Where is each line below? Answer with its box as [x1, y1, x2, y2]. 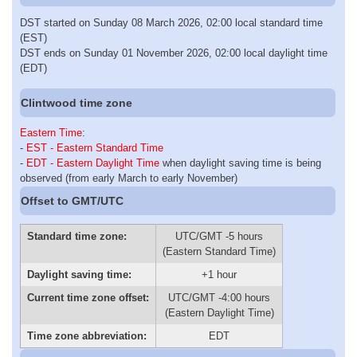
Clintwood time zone [21, 96, 133, 109]
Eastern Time [20, 127, 82, 139]
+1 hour [202, 268, 237, 280]
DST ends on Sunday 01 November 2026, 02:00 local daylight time [20, 46, 328, 59]
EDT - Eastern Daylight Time [26, 157, 159, 170]
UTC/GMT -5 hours [175, 229, 263, 242]
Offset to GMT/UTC [21, 194, 124, 208]
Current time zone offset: [26, 291, 149, 304]
